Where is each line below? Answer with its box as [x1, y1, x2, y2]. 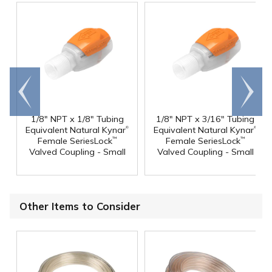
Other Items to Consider [19, 199, 140, 212]
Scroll [236, 79, 259, 92]
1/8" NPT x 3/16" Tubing [156, 113, 254, 124]
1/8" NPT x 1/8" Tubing [30, 113, 124, 124]
